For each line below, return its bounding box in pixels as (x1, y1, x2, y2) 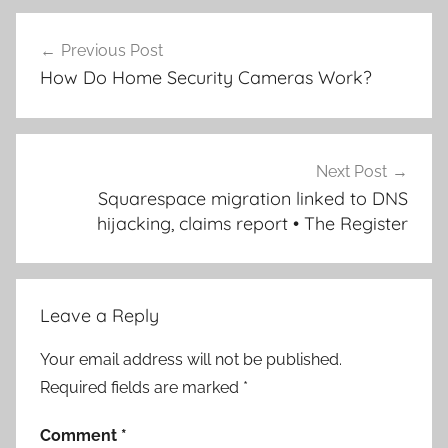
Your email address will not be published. (40, 350, 342, 370)
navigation (15, 51, 146, 81)
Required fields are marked (40, 378, 243, 398)
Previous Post (61, 41, 163, 60)
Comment (40, 426, 121, 446)
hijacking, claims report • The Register (97, 211, 408, 235)
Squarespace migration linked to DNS (98, 186, 408, 210)
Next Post (316, 161, 387, 181)
